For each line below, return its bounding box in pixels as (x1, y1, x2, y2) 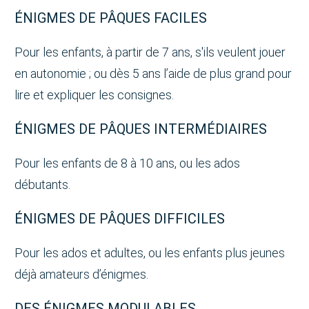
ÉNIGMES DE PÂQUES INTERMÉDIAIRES (14, 120, 267, 137)
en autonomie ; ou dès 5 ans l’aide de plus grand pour (14, 66, 292, 81)
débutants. (14, 177, 70, 192)
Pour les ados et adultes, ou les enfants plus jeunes (14, 245, 285, 260)
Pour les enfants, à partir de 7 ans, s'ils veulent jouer (14, 44, 286, 59)
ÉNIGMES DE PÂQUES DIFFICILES (14, 210, 225, 227)
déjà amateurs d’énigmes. (14, 266, 148, 281)
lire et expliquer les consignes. (14, 87, 174, 102)
